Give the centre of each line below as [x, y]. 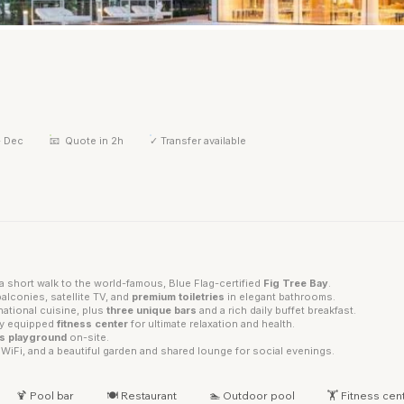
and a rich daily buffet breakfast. [276, 311]
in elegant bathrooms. [280, 297]
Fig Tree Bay [296, 284]
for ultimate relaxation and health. [211, 324]
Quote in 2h [94, 141]
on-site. [88, 338]
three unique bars [151, 311]
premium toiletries [178, 297]
